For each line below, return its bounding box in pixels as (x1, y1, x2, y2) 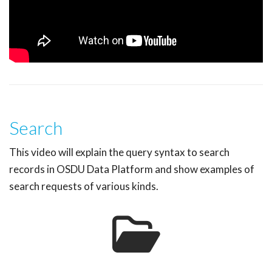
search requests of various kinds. (9, 180, 158, 193)
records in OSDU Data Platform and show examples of (9, 163, 254, 176)
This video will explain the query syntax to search (9, 146, 229, 159)
